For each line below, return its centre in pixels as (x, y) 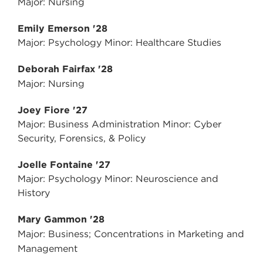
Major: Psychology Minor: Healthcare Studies (119, 43)
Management (48, 249)
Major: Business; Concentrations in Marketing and (131, 234)
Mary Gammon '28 (61, 220)
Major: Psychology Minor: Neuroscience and (118, 179)
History (34, 193)
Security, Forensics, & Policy (82, 139)
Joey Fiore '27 (53, 110)
